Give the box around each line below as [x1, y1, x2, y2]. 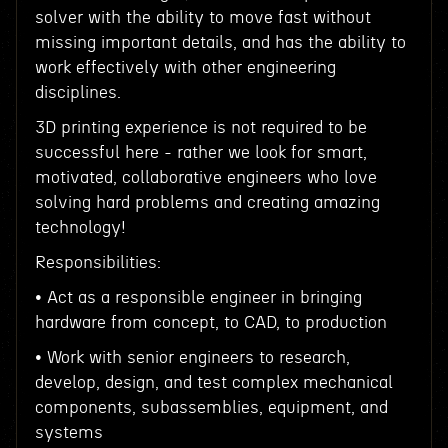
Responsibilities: [34, 254, 161, 271]
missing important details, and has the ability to [34, 34, 406, 51]
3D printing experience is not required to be [34, 119, 367, 136]
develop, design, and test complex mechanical [34, 374, 393, 391]
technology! [34, 219, 136, 236]
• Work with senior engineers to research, [34, 349, 350, 366]
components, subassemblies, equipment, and [34, 399, 388, 416]
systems [34, 424, 108, 441]
